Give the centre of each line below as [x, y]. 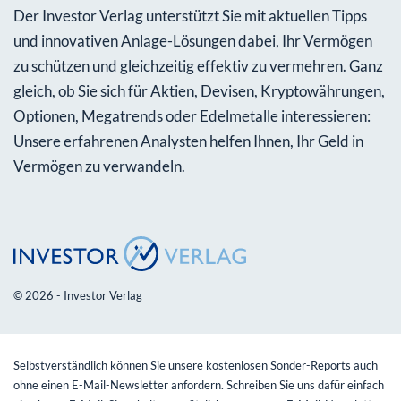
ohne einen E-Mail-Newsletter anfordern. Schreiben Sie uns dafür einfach [199, 384]
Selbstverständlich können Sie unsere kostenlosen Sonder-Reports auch [196, 365]
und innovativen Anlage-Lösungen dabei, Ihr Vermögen [193, 40]
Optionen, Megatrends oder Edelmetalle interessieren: [192, 115]
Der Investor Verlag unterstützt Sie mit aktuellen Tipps [190, 15]
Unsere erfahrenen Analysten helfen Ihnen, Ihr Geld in [188, 141]
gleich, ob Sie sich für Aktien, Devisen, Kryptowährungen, [199, 90]
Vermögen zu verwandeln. [99, 166]
